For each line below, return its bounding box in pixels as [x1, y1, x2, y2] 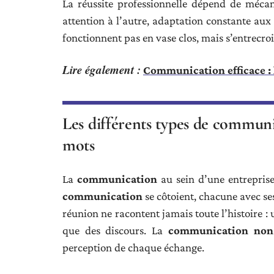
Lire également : [62, 61, 141, 78]
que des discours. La [62, 224, 168, 237]
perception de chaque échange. [62, 241, 204, 254]
